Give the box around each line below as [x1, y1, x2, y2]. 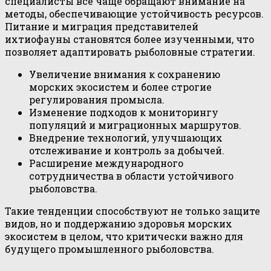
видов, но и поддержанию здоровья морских [5, 217, 232, 230]
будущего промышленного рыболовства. [5, 243, 214, 256]
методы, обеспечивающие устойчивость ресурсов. [5, 7, 264, 21]
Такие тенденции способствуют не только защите [5, 204, 260, 218]
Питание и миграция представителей [5, 20, 198, 33]
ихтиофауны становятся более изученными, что [5, 33, 254, 46]
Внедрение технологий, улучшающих [29, 131, 223, 145]
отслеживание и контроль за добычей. [29, 144, 224, 157]
